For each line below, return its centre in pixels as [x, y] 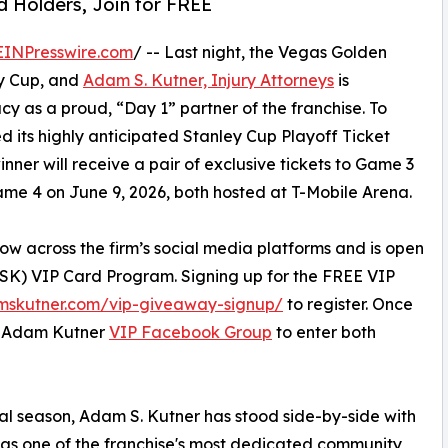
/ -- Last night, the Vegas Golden [260, 51]
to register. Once [348, 303]
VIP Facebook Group [190, 331]
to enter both [324, 331]
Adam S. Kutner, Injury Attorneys [208, 79]
